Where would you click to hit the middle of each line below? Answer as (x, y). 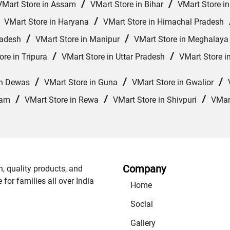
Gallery (143, 223)
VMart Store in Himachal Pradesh (164, 22)
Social (142, 204)
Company (144, 169)
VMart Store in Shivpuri (155, 100)
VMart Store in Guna (81, 83)
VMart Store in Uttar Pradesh (113, 57)
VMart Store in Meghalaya (181, 40)
